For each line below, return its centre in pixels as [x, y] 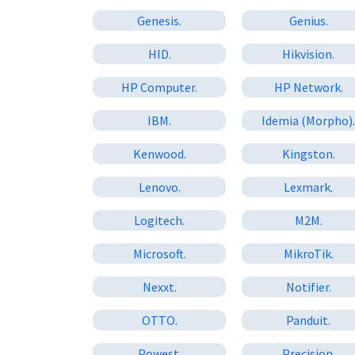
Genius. [308, 20]
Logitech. [160, 220]
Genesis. [160, 20]
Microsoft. [159, 253]
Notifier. [308, 286]
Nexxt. [159, 286]
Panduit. [309, 320]
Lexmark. [309, 187]
